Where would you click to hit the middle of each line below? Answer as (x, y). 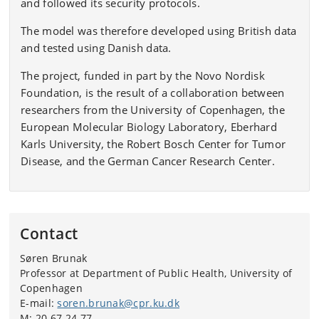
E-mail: (39, 303)
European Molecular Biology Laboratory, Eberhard (149, 127)
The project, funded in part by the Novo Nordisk (143, 75)
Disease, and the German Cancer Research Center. (148, 161)
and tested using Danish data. (96, 48)
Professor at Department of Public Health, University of (156, 273)
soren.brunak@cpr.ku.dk (119, 303)
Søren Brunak (54, 258)
